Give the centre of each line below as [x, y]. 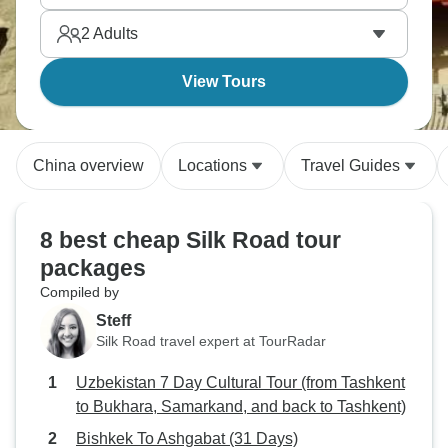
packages [93, 268]
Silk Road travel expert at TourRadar [211, 340]
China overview [88, 165]
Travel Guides [350, 165]
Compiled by [79, 292]
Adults [114, 33]
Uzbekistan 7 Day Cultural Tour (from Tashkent [240, 382]
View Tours [224, 81]
